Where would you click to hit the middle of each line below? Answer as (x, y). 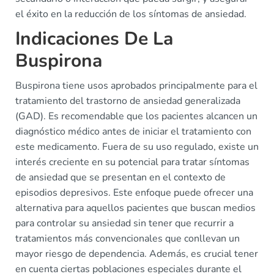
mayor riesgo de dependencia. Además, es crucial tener (137, 254)
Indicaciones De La (94, 39)
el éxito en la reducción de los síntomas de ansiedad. (131, 14)
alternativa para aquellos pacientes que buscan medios (135, 208)
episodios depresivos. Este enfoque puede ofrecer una (134, 193)
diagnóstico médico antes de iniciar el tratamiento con (133, 131)
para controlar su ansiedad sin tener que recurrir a (124, 223)
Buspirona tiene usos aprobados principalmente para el (136, 86)
